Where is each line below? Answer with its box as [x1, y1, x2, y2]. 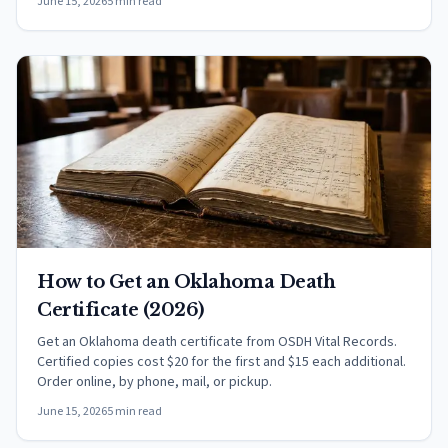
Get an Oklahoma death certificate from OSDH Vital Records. [37, 332, 397, 352]
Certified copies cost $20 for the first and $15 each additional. [37, 352, 406, 372]
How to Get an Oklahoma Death [37, 271, 336, 293]
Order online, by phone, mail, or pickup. [37, 372, 272, 392]
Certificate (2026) [37, 299, 204, 321]
